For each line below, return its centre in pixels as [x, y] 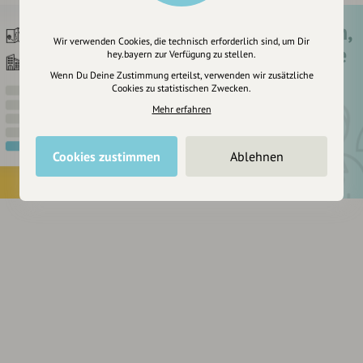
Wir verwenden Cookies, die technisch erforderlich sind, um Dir [181, 41]
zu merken [254, 78]
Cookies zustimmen [107, 156]
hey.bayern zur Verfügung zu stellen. [181, 54]
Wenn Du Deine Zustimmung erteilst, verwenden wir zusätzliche [181, 75]
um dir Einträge [277, 55]
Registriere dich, [280, 32]
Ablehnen [256, 156]
